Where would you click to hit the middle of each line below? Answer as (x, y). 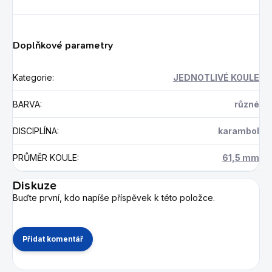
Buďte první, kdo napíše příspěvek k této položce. (114, 197)
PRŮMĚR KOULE (45, 157)
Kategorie (32, 77)
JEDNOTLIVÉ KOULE (216, 77)
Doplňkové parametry (63, 45)
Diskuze (35, 185)
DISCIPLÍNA (35, 131)
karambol (239, 131)
